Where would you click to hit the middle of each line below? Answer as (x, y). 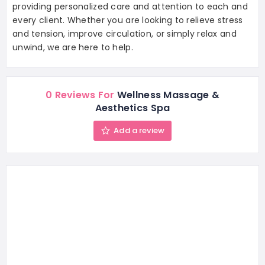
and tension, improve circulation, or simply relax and (125, 34)
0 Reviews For (80, 95)
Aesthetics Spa (132, 108)
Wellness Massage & (167, 95)
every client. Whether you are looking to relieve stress (128, 20)
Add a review (139, 131)
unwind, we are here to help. (73, 48)
